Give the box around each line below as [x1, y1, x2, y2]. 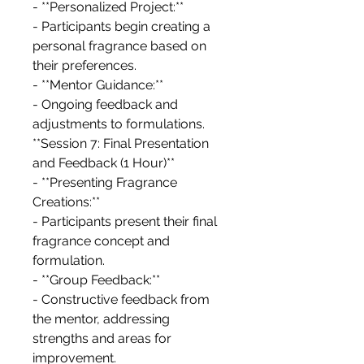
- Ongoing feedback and [32, 97, 178, 113]
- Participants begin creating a [32, 19, 210, 35]
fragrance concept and [32, 233, 170, 249]
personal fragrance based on [32, 38, 206, 54]
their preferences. [32, 58, 136, 74]
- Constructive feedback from [32, 292, 210, 308]
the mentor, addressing [32, 311, 170, 327]
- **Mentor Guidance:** [32, 77, 163, 93]
